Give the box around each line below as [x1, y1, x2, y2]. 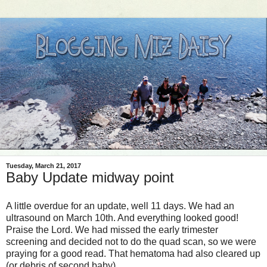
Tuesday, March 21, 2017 [6, 162, 81, 170]
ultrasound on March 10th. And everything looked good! [6, 213, 238, 223]
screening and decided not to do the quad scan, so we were [6, 237, 256, 247]
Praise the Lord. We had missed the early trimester [6, 225, 218, 235]
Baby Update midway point [6, 169, 174, 186]
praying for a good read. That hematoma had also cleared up [6, 249, 260, 259]
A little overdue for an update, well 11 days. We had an [6, 201, 234, 212]
